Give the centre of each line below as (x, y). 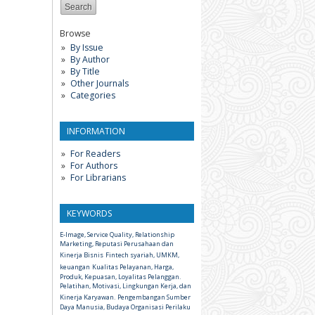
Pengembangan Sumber (154, 297)
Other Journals (99, 83)
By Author (90, 59)
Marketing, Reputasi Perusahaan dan (117, 243)
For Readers (95, 153)
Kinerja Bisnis (82, 255)
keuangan (75, 266)
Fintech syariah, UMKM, (142, 255)
